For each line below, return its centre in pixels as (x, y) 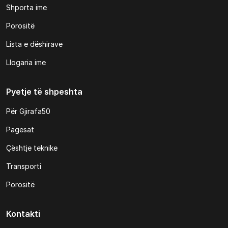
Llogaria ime (26, 62)
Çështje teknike (32, 148)
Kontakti (23, 214)
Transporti (24, 166)
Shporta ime (26, 7)
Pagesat (20, 130)
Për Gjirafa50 (28, 111)
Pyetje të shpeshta (44, 92)
